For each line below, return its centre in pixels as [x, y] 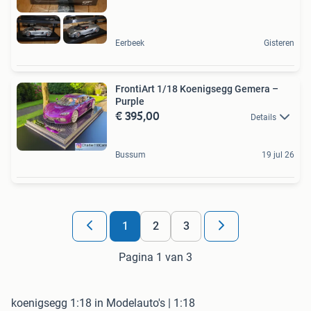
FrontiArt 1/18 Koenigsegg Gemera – [197, 89]
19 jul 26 [278, 155]
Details [263, 117]
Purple [130, 101]
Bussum [131, 155]
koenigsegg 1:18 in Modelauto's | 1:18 [103, 303]
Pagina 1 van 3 [155, 257]
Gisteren [279, 43]
